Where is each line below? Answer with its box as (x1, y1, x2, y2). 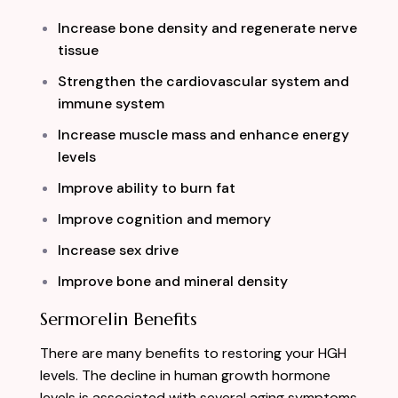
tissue (58, 40, 99, 60)
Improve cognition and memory (58, 209, 271, 228)
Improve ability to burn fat (58, 178, 235, 197)
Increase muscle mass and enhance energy (58, 124, 349, 144)
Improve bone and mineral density (58, 271, 288, 291)
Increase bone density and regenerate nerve (58, 18, 357, 37)
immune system (58, 93, 164, 113)
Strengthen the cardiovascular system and (58, 71, 349, 91)
